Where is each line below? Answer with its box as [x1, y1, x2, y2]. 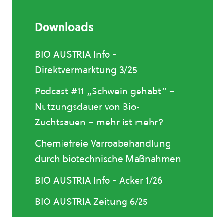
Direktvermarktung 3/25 [35, 63, 137, 76]
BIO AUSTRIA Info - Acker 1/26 [35, 174, 162, 186]
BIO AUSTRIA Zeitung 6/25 [35, 195, 148, 208]
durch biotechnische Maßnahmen [35, 153, 181, 165]
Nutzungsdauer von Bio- [35, 100, 140, 113]
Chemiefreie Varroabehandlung [35, 137, 171, 150]
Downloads [35, 19, 93, 35]
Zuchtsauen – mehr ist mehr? [35, 116, 163, 128]
